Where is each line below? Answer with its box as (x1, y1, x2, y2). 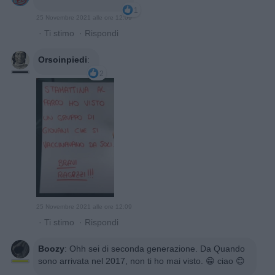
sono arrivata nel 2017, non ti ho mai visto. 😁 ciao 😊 (38, 256, 245, 266)
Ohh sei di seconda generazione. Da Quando (69, 244, 245, 254)
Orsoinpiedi (38, 55, 87, 65)
